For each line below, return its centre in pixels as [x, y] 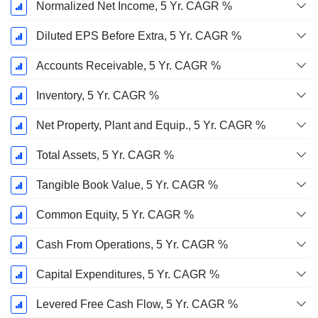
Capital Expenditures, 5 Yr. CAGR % [127, 275]
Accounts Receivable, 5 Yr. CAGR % [128, 66]
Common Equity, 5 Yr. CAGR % [115, 215]
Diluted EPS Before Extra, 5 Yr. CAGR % [138, 36]
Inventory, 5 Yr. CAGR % [97, 96]
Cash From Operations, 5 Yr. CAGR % [132, 245]
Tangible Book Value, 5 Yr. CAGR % [127, 185]
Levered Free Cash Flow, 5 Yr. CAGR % [137, 305]
